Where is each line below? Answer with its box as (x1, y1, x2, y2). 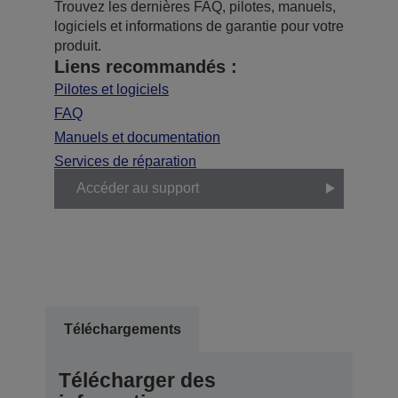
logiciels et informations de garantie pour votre (54, 18, 344, 34)
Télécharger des (59, 368, 216, 392)
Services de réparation (54, 153, 196, 169)
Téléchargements (63, 321, 181, 337)
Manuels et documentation (54, 129, 220, 145)
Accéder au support (76, 180, 199, 196)
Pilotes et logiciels (54, 81, 169, 97)
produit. (54, 37, 101, 53)
